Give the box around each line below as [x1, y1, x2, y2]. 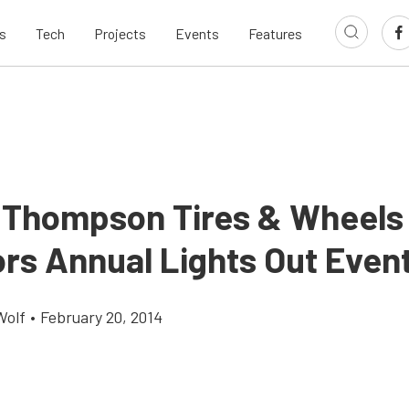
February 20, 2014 [40, 307, 163, 327]
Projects [94, 24, 146, 42]
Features [248, 24, 302, 42]
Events [175, 24, 219, 42]
